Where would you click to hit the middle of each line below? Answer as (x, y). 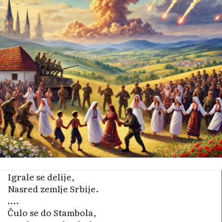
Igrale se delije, (41, 177)
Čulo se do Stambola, (52, 212)
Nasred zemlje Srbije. (53, 189)
